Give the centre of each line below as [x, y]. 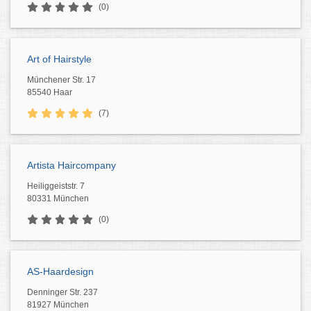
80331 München [58, 199]
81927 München [58, 305]
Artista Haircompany [72, 165]
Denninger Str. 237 [62, 292]
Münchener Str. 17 [61, 80]
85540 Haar [50, 92]
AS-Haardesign [60, 271]
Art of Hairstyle [59, 59]
